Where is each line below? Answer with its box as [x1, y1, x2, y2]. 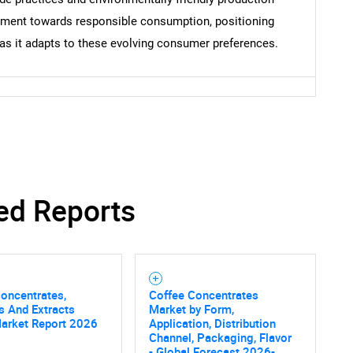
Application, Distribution [148, 315, 276, 332]
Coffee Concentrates [148, 287, 258, 303]
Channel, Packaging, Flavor [148, 329, 292, 346]
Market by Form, [148, 301, 234, 318]
